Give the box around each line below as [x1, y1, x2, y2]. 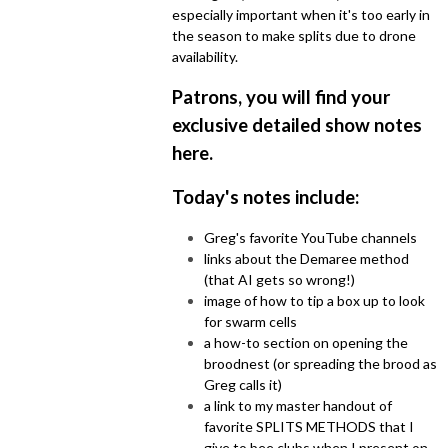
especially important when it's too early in [172, 5, 430, 23]
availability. [172, 47, 238, 65]
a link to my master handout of [204, 396, 392, 414]
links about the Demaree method [204, 249, 409, 267]
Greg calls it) [204, 375, 282, 393]
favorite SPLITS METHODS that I [204, 417, 414, 435]
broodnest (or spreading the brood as [204, 354, 437, 372]
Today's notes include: [172, 185, 359, 208]
